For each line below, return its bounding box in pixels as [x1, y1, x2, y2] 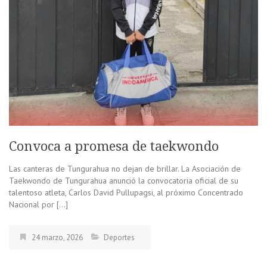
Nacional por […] [9, 198, 68, 210]
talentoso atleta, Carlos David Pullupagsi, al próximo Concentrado [9, 187, 243, 198]
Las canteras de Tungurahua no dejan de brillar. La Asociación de [9, 163, 241, 174]
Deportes [104, 232, 135, 243]
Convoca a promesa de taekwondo [9, 138, 222, 154]
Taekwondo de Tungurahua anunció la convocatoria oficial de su [9, 175, 238, 186]
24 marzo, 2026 [32, 232, 83, 243]
